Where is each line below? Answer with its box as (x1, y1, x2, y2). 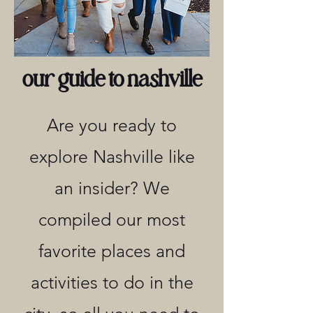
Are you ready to (47, 114, 177, 136)
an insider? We (54, 177, 170, 198)
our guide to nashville (22, 68, 202, 93)
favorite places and (38, 240, 185, 261)
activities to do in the (30, 271, 194, 293)
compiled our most (38, 208, 185, 230)
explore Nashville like (29, 145, 195, 167)
